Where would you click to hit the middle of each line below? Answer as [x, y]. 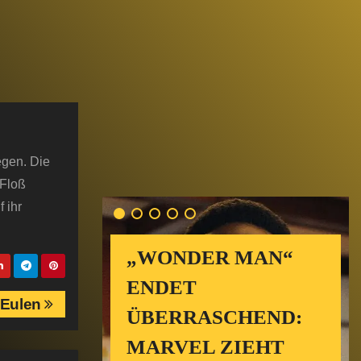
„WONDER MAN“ [210, 258]
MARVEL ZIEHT [205, 347]
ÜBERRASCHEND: [214, 317]
